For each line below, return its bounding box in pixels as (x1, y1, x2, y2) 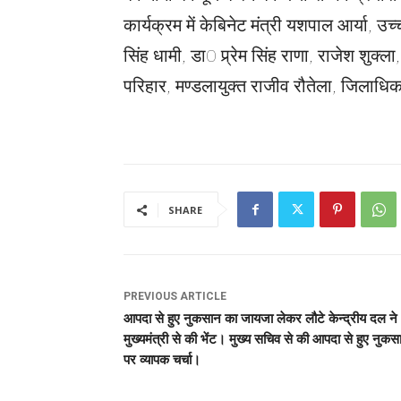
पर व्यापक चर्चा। (124, 352, 200, 369)
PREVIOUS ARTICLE (124, 290, 226, 303)
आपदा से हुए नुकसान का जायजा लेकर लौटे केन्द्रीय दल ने (124, 311, 397, 328)
